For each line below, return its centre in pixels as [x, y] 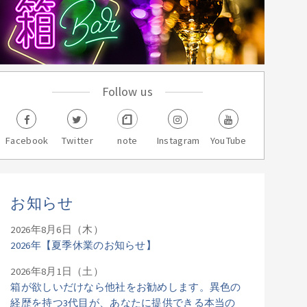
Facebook [27, 141]
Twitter [77, 141]
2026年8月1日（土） [57, 271]
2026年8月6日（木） [57, 230]
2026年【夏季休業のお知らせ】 [84, 246]
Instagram [178, 141]
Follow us [127, 92]
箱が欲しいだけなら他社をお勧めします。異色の [126, 287]
